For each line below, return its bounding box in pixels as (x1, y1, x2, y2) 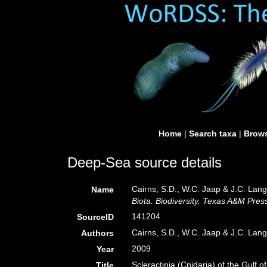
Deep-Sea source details (67, 154, 222, 170)
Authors (81, 228, 114, 238)
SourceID (77, 212, 114, 222)
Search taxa (189, 129, 237, 138)
